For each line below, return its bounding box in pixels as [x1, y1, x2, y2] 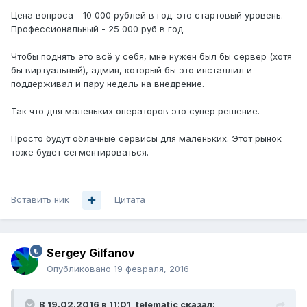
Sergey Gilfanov [47, 246, 135, 260]
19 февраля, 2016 [114, 263, 189, 275]
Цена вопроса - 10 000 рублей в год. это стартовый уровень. [11, 10, 283, 21]
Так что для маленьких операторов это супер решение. [11, 106, 260, 117]
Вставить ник [11, 194, 69, 206]
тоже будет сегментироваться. [11, 147, 149, 158]
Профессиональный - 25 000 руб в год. [11, 23, 185, 35]
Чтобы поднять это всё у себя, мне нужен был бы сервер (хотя [11, 51, 292, 62]
